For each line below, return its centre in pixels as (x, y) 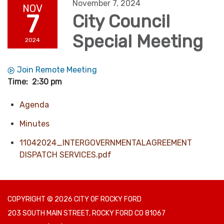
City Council (121, 22)
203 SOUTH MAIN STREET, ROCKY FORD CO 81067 (86, 213)
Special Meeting (138, 42)
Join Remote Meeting (57, 70)
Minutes (34, 124)
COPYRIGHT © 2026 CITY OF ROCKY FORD (74, 199)
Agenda (34, 105)
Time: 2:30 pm (35, 82)
